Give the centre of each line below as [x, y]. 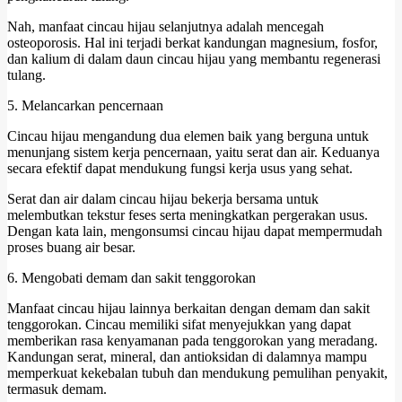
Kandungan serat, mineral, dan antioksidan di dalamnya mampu [187, 356]
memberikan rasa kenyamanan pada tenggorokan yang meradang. [192, 340]
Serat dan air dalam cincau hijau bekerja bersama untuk [163, 198]
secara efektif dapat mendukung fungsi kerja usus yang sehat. [180, 168]
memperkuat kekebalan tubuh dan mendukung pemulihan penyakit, [197, 372]
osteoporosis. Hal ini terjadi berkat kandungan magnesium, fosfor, [192, 42]
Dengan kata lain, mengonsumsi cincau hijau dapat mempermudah [195, 231]
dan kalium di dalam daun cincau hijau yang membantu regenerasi [194, 58]
